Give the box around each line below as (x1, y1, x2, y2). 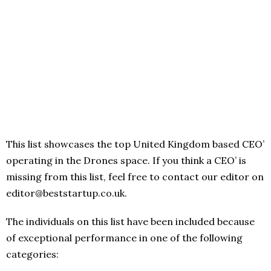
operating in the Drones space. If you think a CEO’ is (6, 154, 246, 167)
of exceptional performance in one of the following (6, 232, 243, 244)
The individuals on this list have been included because (6, 215, 255, 228)
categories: (6, 248, 59, 261)
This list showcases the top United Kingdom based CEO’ (6, 138, 264, 151)
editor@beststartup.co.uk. (6, 187, 127, 200)
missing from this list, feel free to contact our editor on (6, 171, 264, 183)
